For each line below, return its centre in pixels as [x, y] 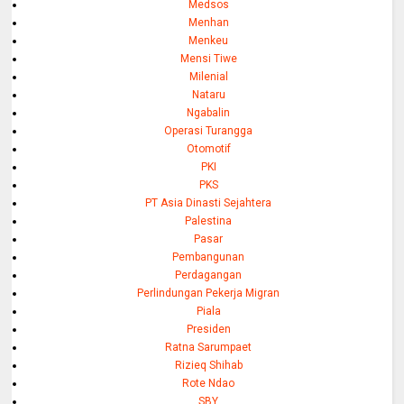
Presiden [208, 329]
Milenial [208, 76]
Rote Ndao [209, 383]
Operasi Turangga [209, 130]
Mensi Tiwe [208, 58]
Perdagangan [209, 275]
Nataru [208, 94]
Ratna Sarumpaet [209, 347]
